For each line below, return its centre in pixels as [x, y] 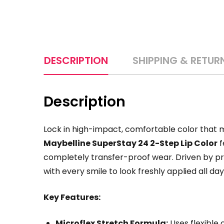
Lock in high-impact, [83, 129]
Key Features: [72, 197]
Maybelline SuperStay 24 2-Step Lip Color [130, 143]
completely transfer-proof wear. [108, 157]
